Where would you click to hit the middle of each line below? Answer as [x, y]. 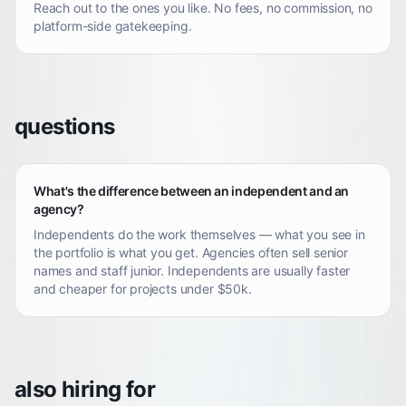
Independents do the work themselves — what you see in [199, 234]
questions [65, 126]
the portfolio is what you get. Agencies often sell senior [191, 252]
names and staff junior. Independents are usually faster [192, 271]
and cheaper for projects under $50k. [143, 289]
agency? [59, 209]
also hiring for [85, 389]
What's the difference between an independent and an [192, 191]
